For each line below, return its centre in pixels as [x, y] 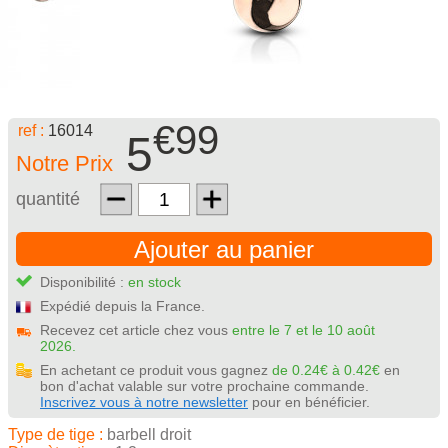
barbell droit [147, 435]
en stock [154, 282]
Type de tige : [55, 435]
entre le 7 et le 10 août [303, 330]
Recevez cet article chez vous [136, 330]
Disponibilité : [84, 282]
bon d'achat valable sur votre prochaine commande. [204, 386]
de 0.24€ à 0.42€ [326, 370]
